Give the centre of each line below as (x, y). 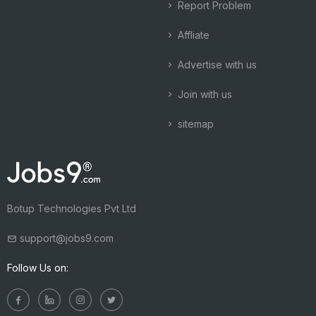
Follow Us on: (38, 268)
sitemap (194, 124)
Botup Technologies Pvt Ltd (72, 208)
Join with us (203, 94)
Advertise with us (216, 65)
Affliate (192, 35)
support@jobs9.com (65, 238)
